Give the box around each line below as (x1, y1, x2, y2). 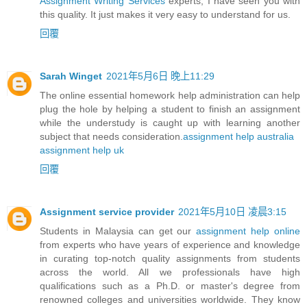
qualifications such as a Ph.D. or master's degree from (40, 280, 300, 291)
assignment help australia (183, 130, 294, 142)
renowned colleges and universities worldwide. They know (40, 293, 300, 305)
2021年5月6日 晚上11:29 (106, 70, 214, 82)
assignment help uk (40, 144, 124, 156)
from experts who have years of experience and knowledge (40, 238, 300, 250)
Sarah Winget (40, 70, 102, 82)
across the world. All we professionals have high (40, 266, 300, 278)
